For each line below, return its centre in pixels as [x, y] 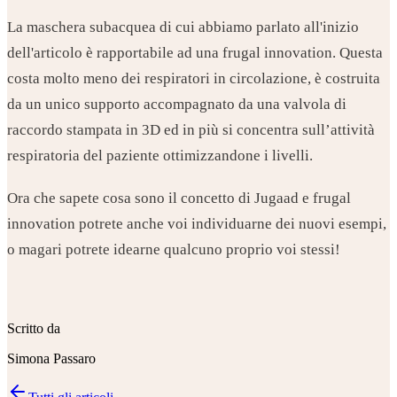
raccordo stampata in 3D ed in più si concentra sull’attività [191, 129]
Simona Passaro [51, 358]
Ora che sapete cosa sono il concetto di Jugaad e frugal [179, 198]
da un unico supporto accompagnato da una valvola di [177, 104]
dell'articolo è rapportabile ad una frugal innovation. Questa [195, 52]
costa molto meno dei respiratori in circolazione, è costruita [194, 78]
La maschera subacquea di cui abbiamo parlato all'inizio [183, 27]
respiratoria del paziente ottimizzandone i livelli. [163, 155]
